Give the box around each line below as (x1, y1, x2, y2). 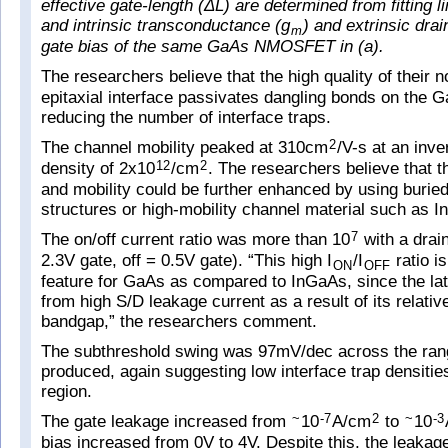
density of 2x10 (41, 159, 155, 178)
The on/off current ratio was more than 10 (41, 230, 350, 249)
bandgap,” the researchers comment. (41, 312, 317, 331)
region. (41, 382, 92, 401)
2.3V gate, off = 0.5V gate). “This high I (41, 251, 332, 270)
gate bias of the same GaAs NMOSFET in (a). (41, 37, 384, 56)
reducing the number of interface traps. (41, 108, 331, 127)
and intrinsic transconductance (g (41, 16, 290, 35)
